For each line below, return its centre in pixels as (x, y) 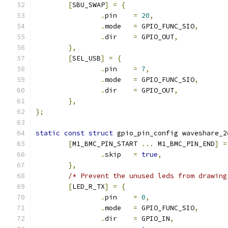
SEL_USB (87, 58)
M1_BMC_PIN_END (184, 144)
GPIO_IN (154, 219)
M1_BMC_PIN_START (107, 144)
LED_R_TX (89, 187)
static (48, 133)
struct (101, 133)
